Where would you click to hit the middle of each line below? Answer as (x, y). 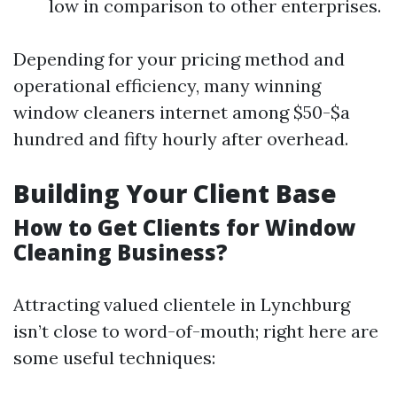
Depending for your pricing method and (179, 59)
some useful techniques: (114, 358)
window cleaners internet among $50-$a (182, 112)
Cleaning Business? (121, 252)
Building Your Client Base (175, 193)
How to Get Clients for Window (185, 227)
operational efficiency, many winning (167, 86)
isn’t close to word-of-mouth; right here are (196, 331)
